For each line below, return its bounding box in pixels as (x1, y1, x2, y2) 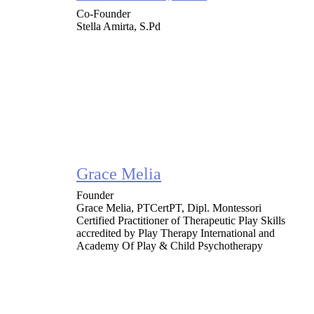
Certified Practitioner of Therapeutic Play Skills (76, 214, 285, 226)
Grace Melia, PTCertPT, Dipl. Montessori (76, 201, 261, 214)
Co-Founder (76, 8, 130, 20)
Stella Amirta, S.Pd (76, 20, 161, 32)
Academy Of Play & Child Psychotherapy (76, 239, 263, 252)
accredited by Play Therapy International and (76, 226, 275, 239)
